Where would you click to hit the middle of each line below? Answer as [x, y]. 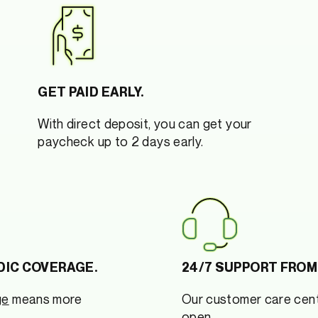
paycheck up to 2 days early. [121, 141]
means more [45, 298]
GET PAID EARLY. [91, 92]
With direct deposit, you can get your [145, 123]
